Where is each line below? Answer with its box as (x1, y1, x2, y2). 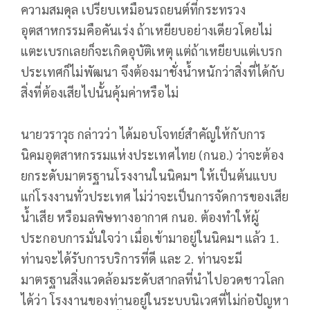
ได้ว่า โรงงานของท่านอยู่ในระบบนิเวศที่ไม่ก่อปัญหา (21, 291, 289, 308)
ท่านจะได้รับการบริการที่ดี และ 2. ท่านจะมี (21, 250, 242, 266)
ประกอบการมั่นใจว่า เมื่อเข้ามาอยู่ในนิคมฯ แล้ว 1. (21, 229, 280, 246)
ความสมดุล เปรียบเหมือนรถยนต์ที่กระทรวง (21, 1, 246, 18)
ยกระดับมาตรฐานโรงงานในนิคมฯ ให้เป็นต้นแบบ (21, 167, 277, 183)
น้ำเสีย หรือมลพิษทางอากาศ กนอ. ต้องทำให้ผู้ (21, 208, 259, 225)
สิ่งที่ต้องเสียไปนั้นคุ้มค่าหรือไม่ (21, 84, 179, 101)
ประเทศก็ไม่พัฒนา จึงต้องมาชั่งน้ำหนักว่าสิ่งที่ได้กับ (21, 64, 285, 80)
